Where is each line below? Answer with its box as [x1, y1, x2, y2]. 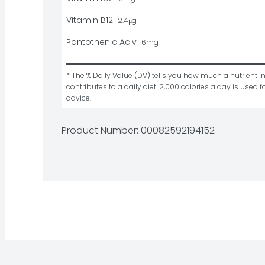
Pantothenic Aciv [66, 36, 137, 49]
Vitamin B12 [66, 14, 113, 27]
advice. [66, 93, 91, 104]
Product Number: [62, 124, 141, 138]
